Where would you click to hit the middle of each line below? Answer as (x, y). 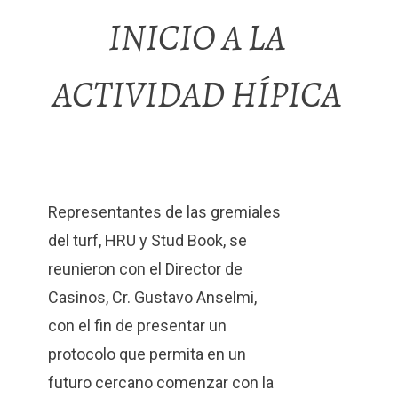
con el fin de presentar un (137, 326)
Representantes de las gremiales (164, 212)
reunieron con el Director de (145, 269)
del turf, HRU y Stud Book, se (147, 241)
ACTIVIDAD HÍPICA (197, 94)
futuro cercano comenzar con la (160, 383)
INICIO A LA (197, 37)
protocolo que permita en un (147, 354)
